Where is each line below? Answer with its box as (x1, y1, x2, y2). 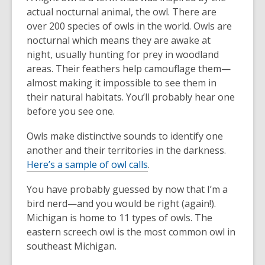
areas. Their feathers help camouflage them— (27, 62, 231, 75)
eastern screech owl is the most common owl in (27, 225, 235, 238)
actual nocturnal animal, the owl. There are (27, 5, 216, 18)
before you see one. (27, 105, 115, 118)
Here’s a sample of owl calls (27, 158, 148, 171)
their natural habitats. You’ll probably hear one (27, 91, 235, 104)
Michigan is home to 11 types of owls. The (27, 211, 212, 224)
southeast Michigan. (27, 240, 117, 253)
